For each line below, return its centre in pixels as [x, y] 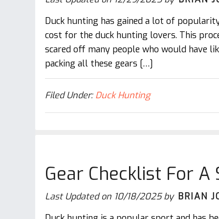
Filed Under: [70, 95]
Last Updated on [79, 197]
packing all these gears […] [99, 64]
